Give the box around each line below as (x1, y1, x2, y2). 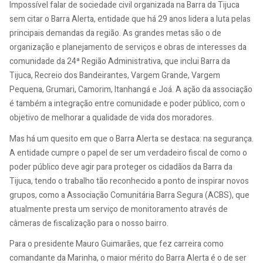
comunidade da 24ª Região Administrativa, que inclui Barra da (9, 55, 230, 68)
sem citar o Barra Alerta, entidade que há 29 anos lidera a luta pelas (9, 13, 251, 26)
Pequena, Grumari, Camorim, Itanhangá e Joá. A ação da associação (9, 83, 252, 96)
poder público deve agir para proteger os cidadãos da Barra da (9, 160, 232, 173)
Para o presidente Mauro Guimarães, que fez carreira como (9, 238, 224, 251)
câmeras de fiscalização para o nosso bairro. (9, 217, 168, 230)
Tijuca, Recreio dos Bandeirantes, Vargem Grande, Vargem (9, 69, 220, 82)
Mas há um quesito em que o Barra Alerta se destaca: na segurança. (9, 132, 254, 145)
